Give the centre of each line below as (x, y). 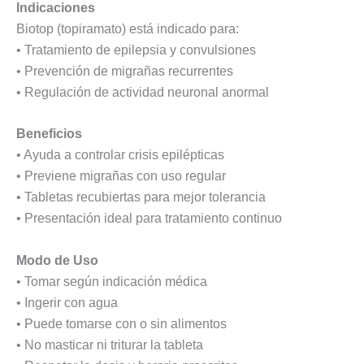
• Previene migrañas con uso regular (121, 176)
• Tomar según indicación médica (112, 281)
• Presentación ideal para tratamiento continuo (149, 219)
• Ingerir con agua (67, 302)
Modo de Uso (57, 260)
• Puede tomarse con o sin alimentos (121, 323)
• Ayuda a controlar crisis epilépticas (120, 155)
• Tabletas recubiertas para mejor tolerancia (141, 197)
